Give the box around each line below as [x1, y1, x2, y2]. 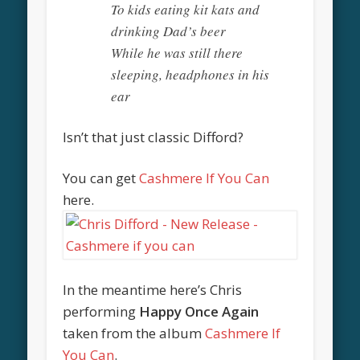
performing [63, 301, 140, 321]
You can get [63, 168, 140, 187]
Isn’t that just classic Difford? [63, 127, 244, 146]
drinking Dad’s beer [111, 21, 227, 40]
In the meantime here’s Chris [63, 280, 243, 299]
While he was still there [111, 43, 243, 62]
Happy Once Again [139, 301, 260, 321]
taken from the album [63, 323, 206, 342]
